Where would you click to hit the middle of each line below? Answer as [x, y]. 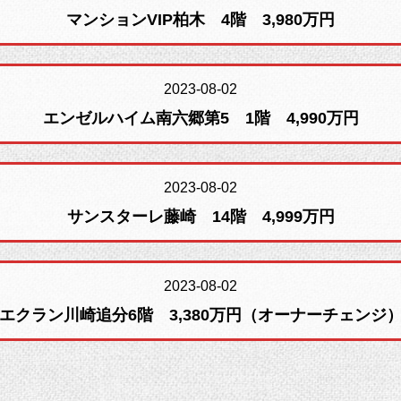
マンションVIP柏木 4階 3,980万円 [200, 20]
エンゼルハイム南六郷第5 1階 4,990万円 [200, 118]
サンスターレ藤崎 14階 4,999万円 [200, 217]
